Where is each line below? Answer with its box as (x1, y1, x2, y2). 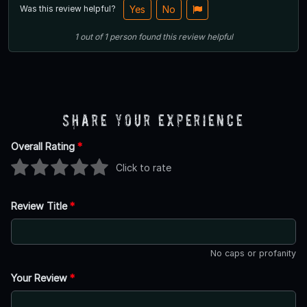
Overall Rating (11, 140, 77, 152)
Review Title (11, 199, 70, 212)
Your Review (11, 271, 70, 284)
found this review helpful (138, 31, 233, 42)
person (109, 31, 136, 42)
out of (77, 31, 104, 42)
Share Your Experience (62, 110, 245, 130)
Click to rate (116, 162, 171, 174)
